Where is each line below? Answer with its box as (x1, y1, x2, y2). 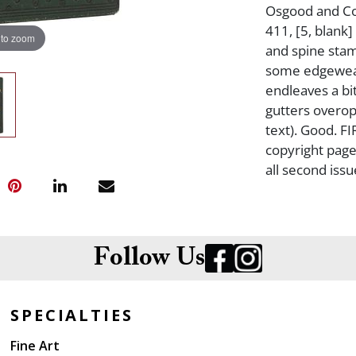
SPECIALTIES (10, 304, 133, 326)
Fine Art (10, 337, 60, 354)
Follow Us (94, 246, 205, 271)
